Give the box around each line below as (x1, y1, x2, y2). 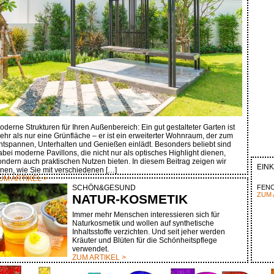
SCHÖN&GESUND (72, 183, 136, 192)
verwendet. (72, 245, 109, 253)
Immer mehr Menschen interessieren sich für (72, 210, 220, 219)
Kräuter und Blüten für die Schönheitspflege (72, 236, 217, 245)
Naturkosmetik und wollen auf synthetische (72, 219, 214, 228)
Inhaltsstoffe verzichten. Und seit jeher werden (72, 228, 225, 236)
